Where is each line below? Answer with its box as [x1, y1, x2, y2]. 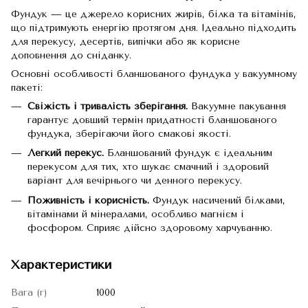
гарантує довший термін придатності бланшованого [27, 114, 277, 126]
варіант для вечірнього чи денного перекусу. [27, 175, 242, 187]
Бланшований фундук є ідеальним [104, 147, 272, 159]
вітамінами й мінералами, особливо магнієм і [27, 208, 244, 220]
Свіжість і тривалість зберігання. [27, 100, 188, 112]
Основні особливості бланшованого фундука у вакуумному [11, 68, 297, 80]
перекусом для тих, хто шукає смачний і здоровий [27, 161, 269, 173]
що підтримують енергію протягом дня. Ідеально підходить [11, 22, 296, 34]
